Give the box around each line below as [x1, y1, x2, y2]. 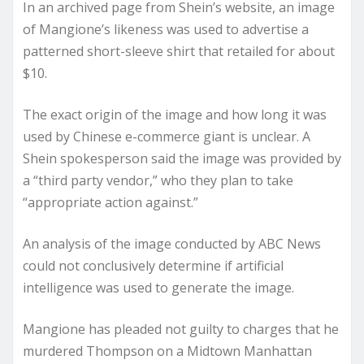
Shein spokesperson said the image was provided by [23, 149, 341, 167]
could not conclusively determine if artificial [23, 256, 284, 275]
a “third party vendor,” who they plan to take [23, 171, 293, 189]
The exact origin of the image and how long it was [23, 105, 327, 123]
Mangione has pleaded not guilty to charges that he [23, 319, 339, 338]
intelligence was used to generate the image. [23, 278, 294, 297]
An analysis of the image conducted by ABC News [23, 234, 321, 253]
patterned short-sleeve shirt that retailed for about [23, 41, 335, 60]
